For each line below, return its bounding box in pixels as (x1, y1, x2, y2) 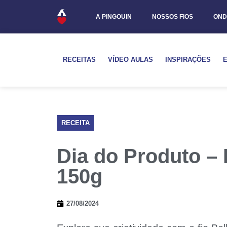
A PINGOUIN (95, 13, 132, 20)
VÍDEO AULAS (108, 56, 153, 63)
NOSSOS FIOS (152, 13, 193, 20)
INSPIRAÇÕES (165, 56, 211, 63)
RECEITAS (63, 56, 96, 63)
